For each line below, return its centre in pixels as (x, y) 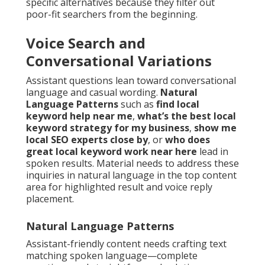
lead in (213, 152)
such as (137, 104)
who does (188, 140)
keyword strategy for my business (108, 128)
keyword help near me (79, 116)
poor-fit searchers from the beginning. (112, 14)
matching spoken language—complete (112, 256)
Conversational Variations (119, 61)
